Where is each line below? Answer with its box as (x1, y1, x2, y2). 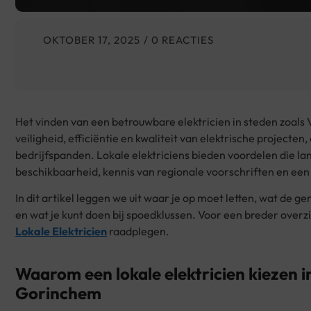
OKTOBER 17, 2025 (43, 33, 140, 47)
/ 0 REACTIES (144, 33, 214, 47)
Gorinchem (15, 283, 101, 304)
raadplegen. (107, 224, 169, 239)
